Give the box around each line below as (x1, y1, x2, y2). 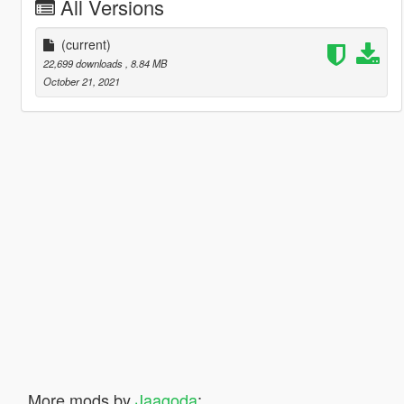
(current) (60, 34, 111, 53)
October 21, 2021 (42, 73, 120, 88)
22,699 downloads (42, 55, 125, 70)
